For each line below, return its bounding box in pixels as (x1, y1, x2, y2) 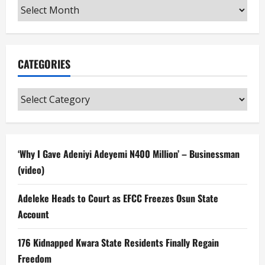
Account (18, 206, 49, 221)
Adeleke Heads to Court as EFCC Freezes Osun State (18, 190, 218, 205)
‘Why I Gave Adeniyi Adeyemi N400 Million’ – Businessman (18, 146, 240, 161)
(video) (18, 162, 44, 177)
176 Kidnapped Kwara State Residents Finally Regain (18, 235, 219, 250)
